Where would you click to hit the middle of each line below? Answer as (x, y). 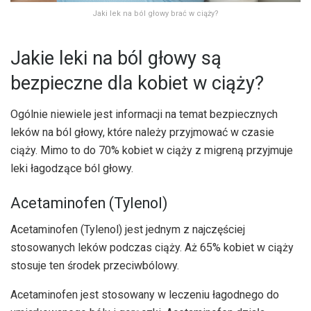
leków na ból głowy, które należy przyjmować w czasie (142, 133)
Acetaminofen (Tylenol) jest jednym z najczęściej (128, 230)
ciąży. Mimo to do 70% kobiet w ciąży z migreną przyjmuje (152, 151)
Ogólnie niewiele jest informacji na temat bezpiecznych (144, 115)
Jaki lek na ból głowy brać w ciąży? (155, 13)
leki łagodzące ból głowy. (72, 169)
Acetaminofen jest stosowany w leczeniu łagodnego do (145, 295)
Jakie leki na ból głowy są (116, 59)
